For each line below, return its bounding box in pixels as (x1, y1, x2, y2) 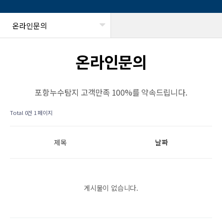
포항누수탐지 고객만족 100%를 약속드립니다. (35, 86, 187, 99)
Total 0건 (10, 109, 33, 117)
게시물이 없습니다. (84, 183, 138, 193)
